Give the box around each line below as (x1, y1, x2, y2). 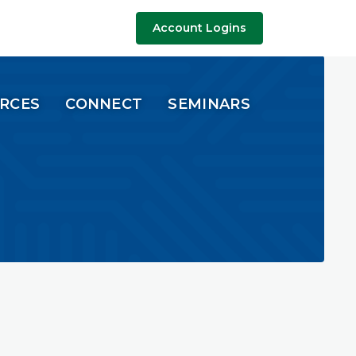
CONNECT (65, 95, 143, 113)
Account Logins (153, 21, 246, 35)
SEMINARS (168, 95, 250, 113)
